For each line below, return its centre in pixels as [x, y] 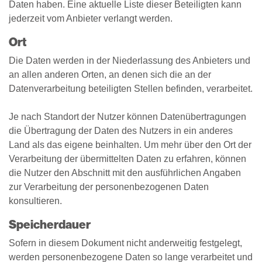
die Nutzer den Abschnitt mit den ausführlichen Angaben [125, 173]
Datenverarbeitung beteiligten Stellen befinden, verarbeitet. [131, 89]
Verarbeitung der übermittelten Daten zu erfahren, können [127, 159]
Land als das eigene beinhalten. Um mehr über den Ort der [130, 145]
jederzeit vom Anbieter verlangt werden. [91, 18]
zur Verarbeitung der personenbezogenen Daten [109, 187]
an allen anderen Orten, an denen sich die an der [110, 75]
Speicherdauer [50, 225]
